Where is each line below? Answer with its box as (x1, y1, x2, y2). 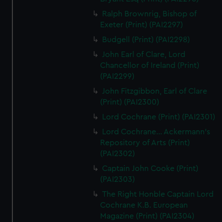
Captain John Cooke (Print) (102, 165, 199, 172)
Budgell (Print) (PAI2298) (102, 36, 190, 44)
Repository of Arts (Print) (100, 139, 190, 147)
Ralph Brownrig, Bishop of (102, 10, 197, 18)
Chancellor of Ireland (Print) (100, 61, 200, 69)
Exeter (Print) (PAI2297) (100, 21, 183, 29)
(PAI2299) (100, 72, 135, 80)
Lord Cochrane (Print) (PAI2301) (102, 113, 216, 121)
